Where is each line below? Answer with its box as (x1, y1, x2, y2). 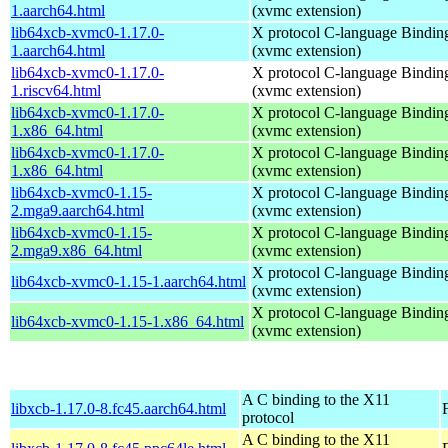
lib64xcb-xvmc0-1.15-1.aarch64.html (11, 272, 246, 290)
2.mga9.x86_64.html (11, 241, 142, 259)
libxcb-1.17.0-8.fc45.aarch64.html (11, 399, 226, 417)
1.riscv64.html (11, 81, 101, 99)
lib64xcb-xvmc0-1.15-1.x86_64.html (11, 312, 244, 330)
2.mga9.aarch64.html (11, 201, 144, 219)
